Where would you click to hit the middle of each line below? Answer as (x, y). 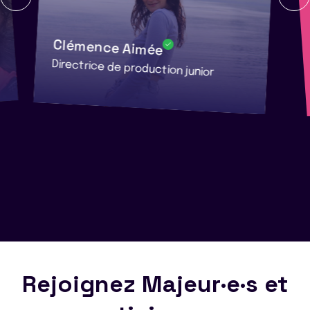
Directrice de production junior (133, 69)
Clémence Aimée (107, 47)
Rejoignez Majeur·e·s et (155, 284)
